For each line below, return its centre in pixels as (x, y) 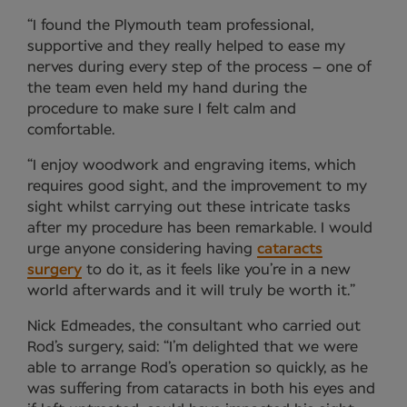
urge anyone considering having (142, 249)
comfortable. (71, 130)
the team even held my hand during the (167, 89)
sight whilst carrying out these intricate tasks (189, 208)
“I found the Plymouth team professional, (170, 26)
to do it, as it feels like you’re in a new (216, 270)
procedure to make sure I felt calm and (162, 109)
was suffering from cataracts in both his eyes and (201, 389)
